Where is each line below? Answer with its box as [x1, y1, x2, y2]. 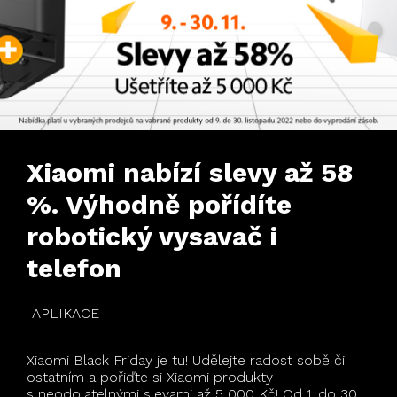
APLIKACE [32, 304, 99, 322]
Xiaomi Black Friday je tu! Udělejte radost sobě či [27, 351, 345, 369]
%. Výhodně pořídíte [27, 188, 292, 220]
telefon [27, 252, 121, 284]
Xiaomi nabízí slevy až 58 [27, 156, 353, 188]
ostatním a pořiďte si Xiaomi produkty [27, 368, 273, 385]
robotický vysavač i [27, 220, 277, 252]
